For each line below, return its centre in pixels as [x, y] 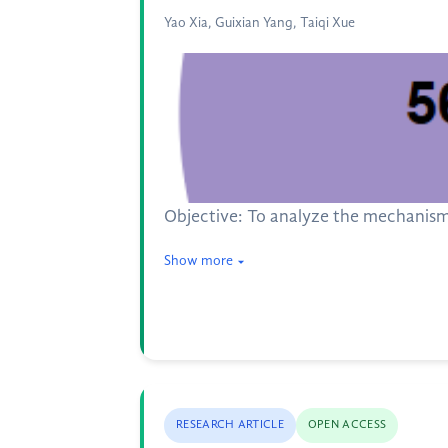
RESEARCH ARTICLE [230, 425]
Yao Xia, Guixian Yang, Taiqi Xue [259, 23]
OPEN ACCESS [347, 425]
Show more [198, 261]
